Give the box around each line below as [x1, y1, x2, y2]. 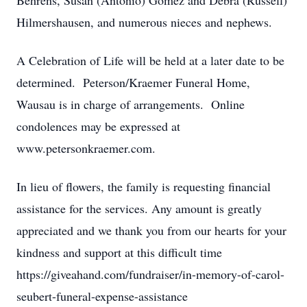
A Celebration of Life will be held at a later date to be [16, 52, 284, 69]
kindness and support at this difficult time [16, 244, 222, 260]
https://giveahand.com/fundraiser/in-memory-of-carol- [16, 266, 284, 282]
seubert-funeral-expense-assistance [16, 288, 188, 304]
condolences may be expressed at [16, 118, 180, 134]
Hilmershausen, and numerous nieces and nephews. [16, 14, 272, 30]
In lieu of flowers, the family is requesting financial [16, 178, 271, 195]
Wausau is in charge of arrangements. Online [16, 96, 245, 112]
